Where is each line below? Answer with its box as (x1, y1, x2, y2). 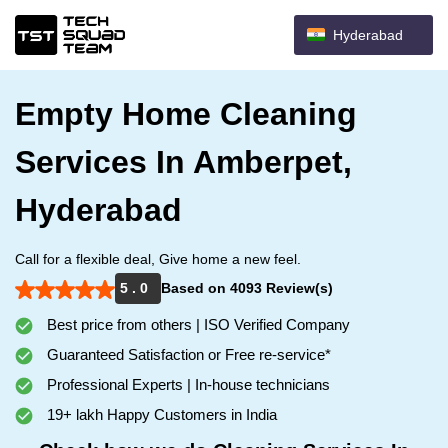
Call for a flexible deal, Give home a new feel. (15, 251, 301, 267)
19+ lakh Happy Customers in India (43, 406, 277, 423)
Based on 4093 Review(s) (161, 280, 333, 296)
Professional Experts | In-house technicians (43, 376, 330, 393)
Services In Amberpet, (15, 144, 352, 180)
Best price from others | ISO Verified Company (43, 316, 350, 333)
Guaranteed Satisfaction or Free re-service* (43, 346, 331, 363)
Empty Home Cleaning (15, 96, 357, 132)
